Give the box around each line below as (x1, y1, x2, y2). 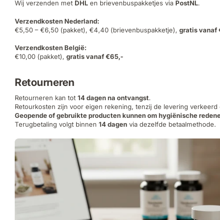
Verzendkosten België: (15, 44, 86, 52)
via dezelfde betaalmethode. (127, 120, 216, 128)
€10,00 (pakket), (15, 53, 66, 61)
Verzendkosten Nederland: (15, 17, 99, 25)
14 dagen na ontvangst (78, 93, 149, 102)
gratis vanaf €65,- (66, 53, 123, 61)
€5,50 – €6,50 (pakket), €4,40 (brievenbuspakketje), (15, 26, 179, 34)
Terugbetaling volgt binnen (15, 120, 99, 128)
